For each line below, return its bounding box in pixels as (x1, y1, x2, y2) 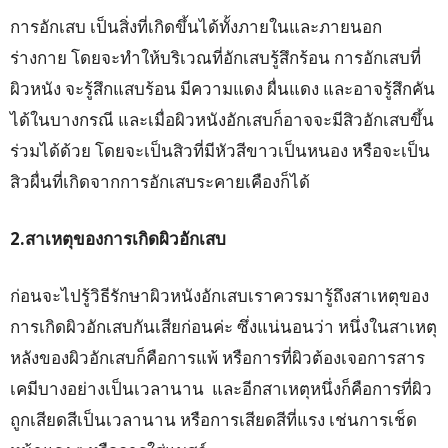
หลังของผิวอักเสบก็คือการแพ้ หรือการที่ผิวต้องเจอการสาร (10, 346, 425, 370)
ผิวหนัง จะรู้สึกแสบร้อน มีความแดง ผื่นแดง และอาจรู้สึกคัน (10, 77, 435, 101)
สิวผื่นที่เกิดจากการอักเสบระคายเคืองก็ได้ (10, 170, 310, 194)
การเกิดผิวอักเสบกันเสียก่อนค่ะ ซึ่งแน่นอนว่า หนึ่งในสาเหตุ (10, 315, 437, 339)
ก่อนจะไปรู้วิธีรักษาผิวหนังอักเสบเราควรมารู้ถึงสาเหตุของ (10, 284, 429, 308)
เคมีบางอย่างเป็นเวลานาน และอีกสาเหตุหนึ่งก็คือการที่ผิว (10, 377, 432, 401)
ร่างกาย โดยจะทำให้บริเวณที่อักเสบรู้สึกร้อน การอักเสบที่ (10, 46, 421, 70)
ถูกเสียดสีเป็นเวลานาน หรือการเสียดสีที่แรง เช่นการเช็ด (10, 408, 417, 432)
